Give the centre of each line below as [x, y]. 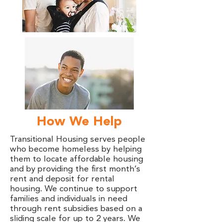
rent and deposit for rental [62, 179]
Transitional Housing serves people [78, 139]
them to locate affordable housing [77, 159]
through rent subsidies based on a [76, 209]
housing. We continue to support [74, 189]
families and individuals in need [69, 199]
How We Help [79, 122]
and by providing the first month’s [75, 169]
